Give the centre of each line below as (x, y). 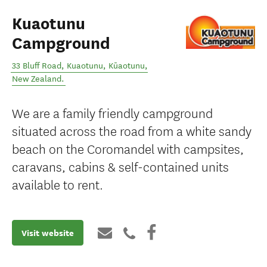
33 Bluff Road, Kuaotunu (58, 66)
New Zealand (37, 79)
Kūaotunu (127, 66)
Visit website (48, 233)
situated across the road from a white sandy (132, 130)
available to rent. (58, 184)
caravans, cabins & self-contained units (120, 166)
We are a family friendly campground (112, 112)
